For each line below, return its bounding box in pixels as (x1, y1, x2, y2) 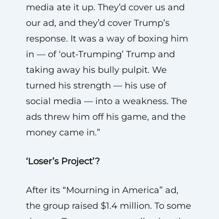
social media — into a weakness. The (25, 95, 187, 107)
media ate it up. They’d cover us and (25, 1, 185, 13)
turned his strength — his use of (25, 80, 166, 91)
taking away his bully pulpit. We (25, 64, 167, 75)
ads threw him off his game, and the (25, 111, 186, 122)
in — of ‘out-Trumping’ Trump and (25, 48, 175, 60)
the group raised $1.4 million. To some (25, 200, 191, 211)
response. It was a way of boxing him (25, 33, 188, 44)
